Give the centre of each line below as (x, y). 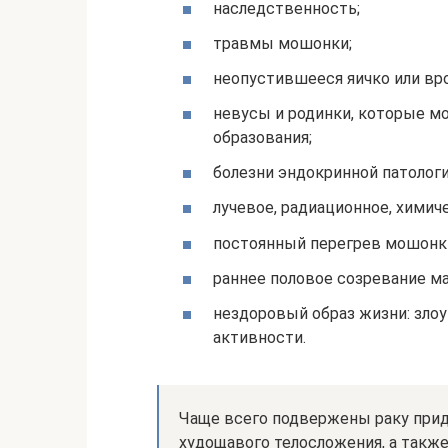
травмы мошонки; (282, 43)
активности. (259, 338)
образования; (262, 138)
